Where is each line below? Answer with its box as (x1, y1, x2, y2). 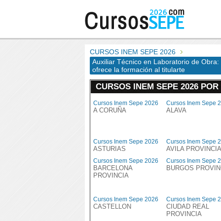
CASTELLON (93, 203, 131, 210)
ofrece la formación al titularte (92, 66, 185, 74)
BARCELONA (93, 164, 132, 172)
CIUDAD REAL (166, 203, 209, 210)
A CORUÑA (93, 107, 126, 114)
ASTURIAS (93, 145, 126, 152)
